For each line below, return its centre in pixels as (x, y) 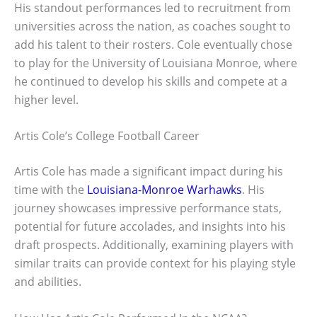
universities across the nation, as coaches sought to (152, 26)
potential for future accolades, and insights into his (150, 227)
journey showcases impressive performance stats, (148, 208)
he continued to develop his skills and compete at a (151, 81)
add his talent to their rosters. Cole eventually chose (153, 44)
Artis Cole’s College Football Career (107, 136)
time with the (51, 190)
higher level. (46, 99)
